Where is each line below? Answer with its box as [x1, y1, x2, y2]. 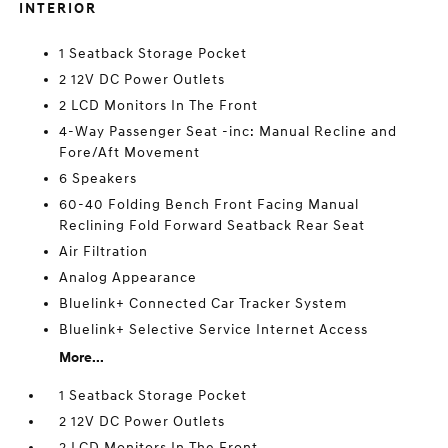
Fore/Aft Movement [59, 144, 201, 161]
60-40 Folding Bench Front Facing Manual [59, 196, 360, 213]
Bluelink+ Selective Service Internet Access [59, 321, 369, 338]
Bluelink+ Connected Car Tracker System [59, 295, 348, 312]
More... [59, 349, 105, 366]
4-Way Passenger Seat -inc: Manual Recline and [59, 123, 398, 140]
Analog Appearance [59, 269, 198, 286]
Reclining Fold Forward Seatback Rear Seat [59, 217, 366, 234]
